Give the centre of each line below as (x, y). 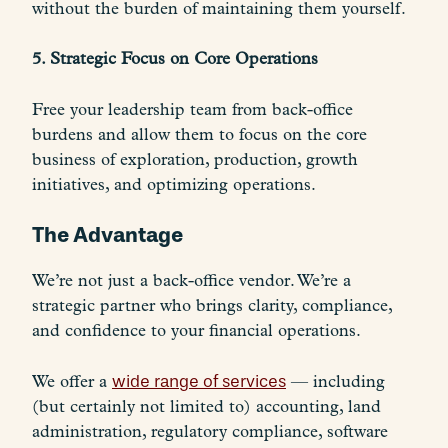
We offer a (72, 381)
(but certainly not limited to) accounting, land (206, 406)
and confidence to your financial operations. (196, 331)
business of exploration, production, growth (195, 159)
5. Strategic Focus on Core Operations (175, 59)
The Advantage (107, 235)
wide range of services (199, 381)
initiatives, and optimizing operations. (174, 184)
